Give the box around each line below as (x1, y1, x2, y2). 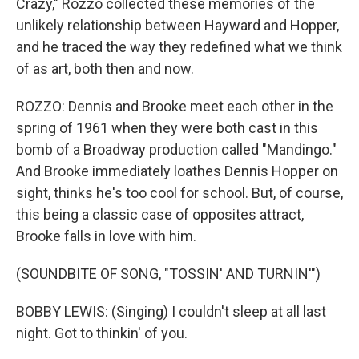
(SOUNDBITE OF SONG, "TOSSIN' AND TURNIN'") (16, 265, 321, 282)
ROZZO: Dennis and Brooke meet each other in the (16, 98, 333, 115)
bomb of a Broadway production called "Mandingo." (16, 141, 337, 158)
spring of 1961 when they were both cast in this (16, 119, 318, 136)
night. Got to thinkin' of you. (16, 325, 188, 341)
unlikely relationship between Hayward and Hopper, (16, 17, 339, 34)
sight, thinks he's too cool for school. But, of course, (16, 184, 343, 201)
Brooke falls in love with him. (16, 228, 196, 244)
